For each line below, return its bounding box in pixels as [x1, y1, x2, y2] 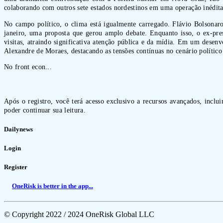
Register [4, 163, 27, 171]
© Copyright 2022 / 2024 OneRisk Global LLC [4, 210, 154, 219]
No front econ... [4, 63, 52, 71]
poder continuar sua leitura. [4, 106, 86, 114]
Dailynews [4, 125, 33, 133]
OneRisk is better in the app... [12, 182, 93, 190]
